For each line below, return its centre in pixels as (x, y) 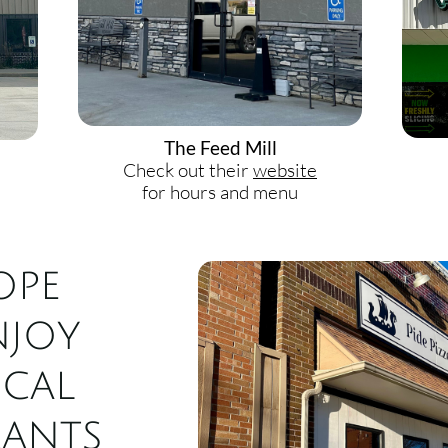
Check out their (188, 170)
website (285, 170)
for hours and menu (220, 192)
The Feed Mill (220, 147)
